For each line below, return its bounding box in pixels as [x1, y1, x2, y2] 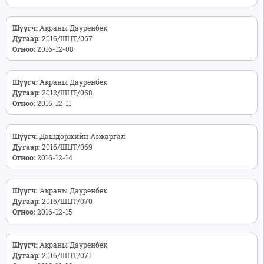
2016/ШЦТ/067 [40, 33, 98, 43]
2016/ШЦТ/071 [40, 250, 97, 260]
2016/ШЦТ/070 [40, 196, 98, 206]
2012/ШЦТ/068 [40, 87, 98, 97]
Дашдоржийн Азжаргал [38, 131, 134, 141]
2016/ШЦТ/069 [40, 141, 98, 151]
